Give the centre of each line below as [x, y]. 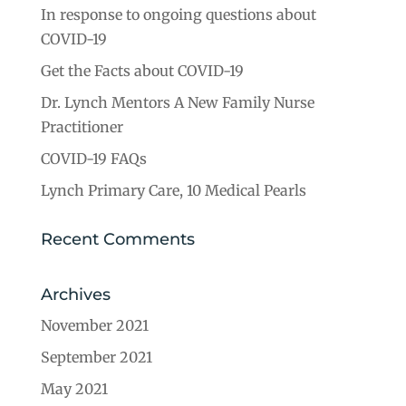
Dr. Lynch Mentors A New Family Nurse [177, 102]
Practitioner [82, 126]
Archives [75, 294]
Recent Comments [117, 239]
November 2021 [94, 325]
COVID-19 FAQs [93, 158]
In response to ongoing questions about [178, 14]
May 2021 [74, 388]
